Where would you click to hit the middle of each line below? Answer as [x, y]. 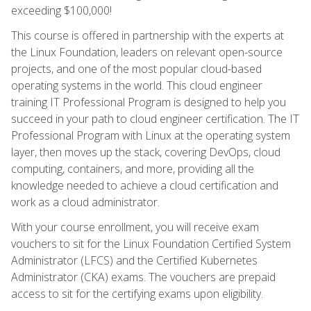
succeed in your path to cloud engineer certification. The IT [155, 118]
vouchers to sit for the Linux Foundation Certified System [151, 243]
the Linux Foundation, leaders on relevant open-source [147, 52]
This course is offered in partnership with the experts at [148, 35]
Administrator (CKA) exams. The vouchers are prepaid [143, 277]
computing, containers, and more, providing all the [133, 168]
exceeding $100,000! [61, 10]
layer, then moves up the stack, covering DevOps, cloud [146, 152]
